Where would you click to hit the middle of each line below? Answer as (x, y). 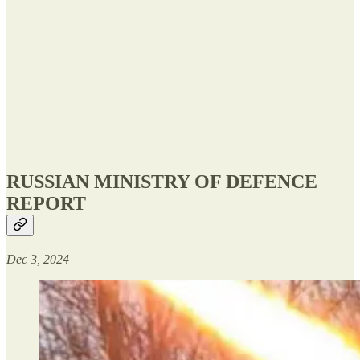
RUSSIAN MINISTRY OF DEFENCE (162, 182)
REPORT (46, 204)
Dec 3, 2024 (38, 260)
